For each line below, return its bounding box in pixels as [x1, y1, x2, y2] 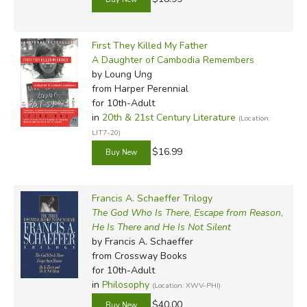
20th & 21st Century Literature [101, 110, 236, 124]
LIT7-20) [91, 127, 121, 138]
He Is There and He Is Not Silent [91, 220, 231, 234]
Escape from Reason [193, 206, 281, 219]
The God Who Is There [91, 206, 189, 219]
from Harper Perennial [91, 82, 188, 95]
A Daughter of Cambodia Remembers [91, 53, 254, 66]
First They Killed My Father [91, 38, 208, 52]
